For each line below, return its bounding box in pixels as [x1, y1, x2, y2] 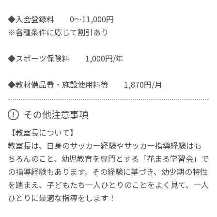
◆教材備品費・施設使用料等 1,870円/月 [8, 78, 163, 90]
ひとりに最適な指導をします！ [8, 191, 117, 203]
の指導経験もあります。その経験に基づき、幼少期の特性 [8, 165, 208, 177]
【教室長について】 [8, 126, 78, 138]
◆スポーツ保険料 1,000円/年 [8, 52, 124, 64]
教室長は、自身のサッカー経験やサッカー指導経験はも [8, 139, 202, 151]
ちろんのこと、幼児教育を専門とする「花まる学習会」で [8, 152, 209, 164]
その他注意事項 [23, 108, 88, 122]
